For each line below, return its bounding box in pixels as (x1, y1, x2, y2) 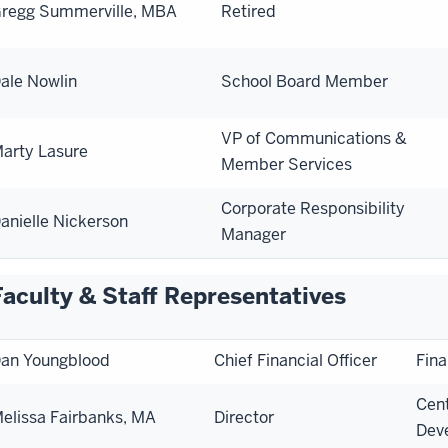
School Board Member (221, 70, 388, 92)
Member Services (221, 153, 352, 175)
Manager (221, 223, 286, 245)
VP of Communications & (221, 127, 407, 149)
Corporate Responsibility (221, 197, 405, 219)
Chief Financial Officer (214, 349, 377, 371)
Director (214, 406, 274, 428)
